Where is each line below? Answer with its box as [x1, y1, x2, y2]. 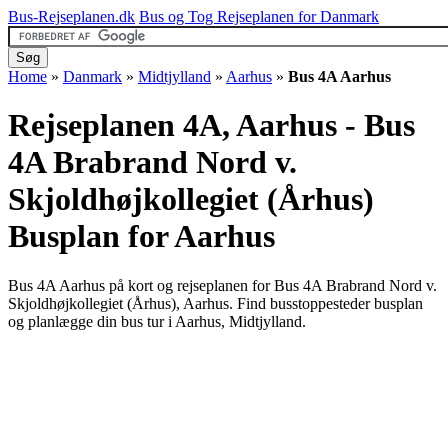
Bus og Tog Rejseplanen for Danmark [139, 8, 379, 25]
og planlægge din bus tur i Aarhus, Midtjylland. [8, 312, 306, 330]
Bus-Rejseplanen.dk [8, 8, 135, 25]
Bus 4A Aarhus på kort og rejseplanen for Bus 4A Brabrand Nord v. [8, 276, 437, 294]
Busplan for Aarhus [8, 218, 275, 255]
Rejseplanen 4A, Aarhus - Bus [8, 107, 415, 144]
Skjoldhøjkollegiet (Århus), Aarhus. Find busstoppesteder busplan [8, 294, 423, 312]
